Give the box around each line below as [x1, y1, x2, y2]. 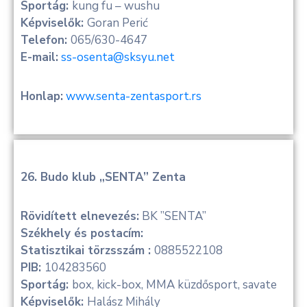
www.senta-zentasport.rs [66, 88, 201, 105]
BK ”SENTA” [139, 208, 206, 225]
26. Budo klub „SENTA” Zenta [21, 169, 189, 186]
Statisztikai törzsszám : [21, 243, 154, 259]
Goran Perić [87, 15, 148, 32]
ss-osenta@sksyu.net [61, 49, 175, 66]
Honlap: [21, 88, 63, 105]
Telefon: [21, 32, 71, 49]
